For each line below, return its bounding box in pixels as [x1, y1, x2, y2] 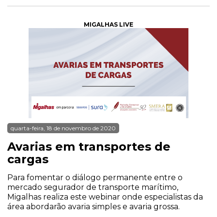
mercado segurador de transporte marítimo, [7, 183, 178, 192]
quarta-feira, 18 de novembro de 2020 [11, 124, 116, 132]
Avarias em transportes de [7, 139, 170, 154]
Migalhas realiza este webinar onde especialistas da [7, 192, 203, 201]
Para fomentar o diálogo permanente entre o [7, 173, 183, 182]
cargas [7, 152, 48, 166]
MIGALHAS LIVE [84, 21, 133, 28]
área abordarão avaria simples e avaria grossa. [7, 202, 180, 211]
